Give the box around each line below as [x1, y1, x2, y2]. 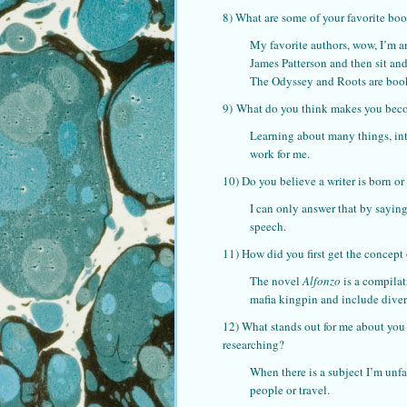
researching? [223, 335, 284, 352]
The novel [250, 272, 303, 289]
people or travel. [250, 381, 330, 398]
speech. [250, 217, 286, 234]
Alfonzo [303, 272, 341, 289]
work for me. [250, 144, 310, 162]
